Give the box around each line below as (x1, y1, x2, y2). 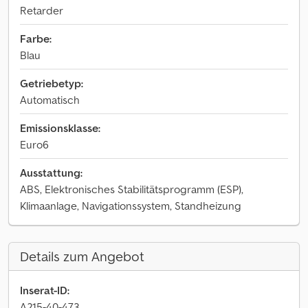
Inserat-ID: (20, 283, 69, 297)
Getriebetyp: (20, 76, 83, 90)
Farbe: (20, 32, 52, 45)
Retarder (20, 3, 63, 17)
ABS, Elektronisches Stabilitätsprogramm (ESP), (20, 182, 243, 196)
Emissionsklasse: (20, 121, 100, 135)
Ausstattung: (20, 166, 82, 179)
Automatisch (20, 93, 80, 107)
